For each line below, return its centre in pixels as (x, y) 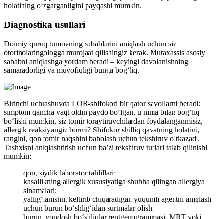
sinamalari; (40, 190)
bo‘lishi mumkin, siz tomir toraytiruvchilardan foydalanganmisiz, (103, 121)
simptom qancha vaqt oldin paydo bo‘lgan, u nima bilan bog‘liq (102, 112)
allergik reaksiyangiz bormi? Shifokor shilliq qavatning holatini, (102, 130)
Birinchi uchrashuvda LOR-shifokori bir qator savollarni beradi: (102, 103)
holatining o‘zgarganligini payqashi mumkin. (73, 6)
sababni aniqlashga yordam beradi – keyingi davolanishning (96, 61)
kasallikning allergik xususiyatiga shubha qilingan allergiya (114, 181)
